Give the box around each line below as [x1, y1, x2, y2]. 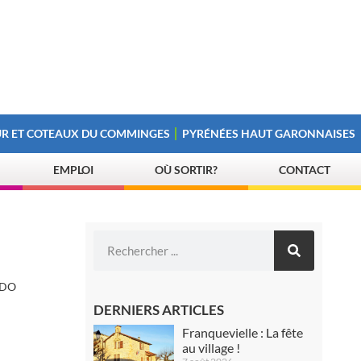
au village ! [182, 340, 241, 355]
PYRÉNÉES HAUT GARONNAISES [182, 127, 356, 140]
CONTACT [278, 163, 331, 176]
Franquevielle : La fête [182, 325, 304, 340]
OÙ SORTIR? [155, 163, 218, 176]
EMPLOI [52, 163, 94, 176]
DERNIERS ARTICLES [93, 301, 225, 318]
